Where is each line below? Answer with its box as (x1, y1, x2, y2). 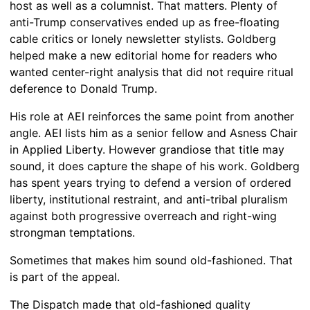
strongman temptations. (10, 225, 135, 239)
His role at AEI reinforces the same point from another (10, 109, 294, 123)
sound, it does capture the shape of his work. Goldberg (10, 158, 300, 173)
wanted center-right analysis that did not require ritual (10, 64, 293, 79)
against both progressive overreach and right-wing (10, 208, 277, 223)
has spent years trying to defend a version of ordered (10, 175, 291, 190)
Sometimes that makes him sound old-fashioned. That (10, 253, 293, 267)
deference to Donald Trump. (10, 81, 157, 95)
